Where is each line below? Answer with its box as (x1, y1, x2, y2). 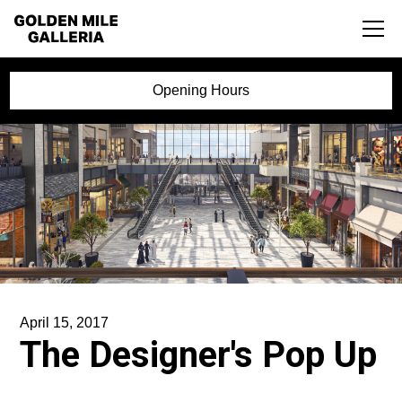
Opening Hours (153, 83, 249, 98)
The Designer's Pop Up (20, 334, 378, 377)
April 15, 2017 (20, 315, 109, 331)
